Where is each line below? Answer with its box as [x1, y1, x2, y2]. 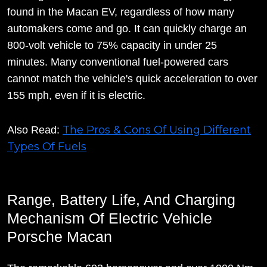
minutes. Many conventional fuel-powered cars [7, 56, 228, 69]
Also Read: [7, 124, 63, 136]
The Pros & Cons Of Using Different [63, 123, 251, 137]
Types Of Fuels [7, 140, 86, 154]
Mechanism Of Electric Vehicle [7, 210, 212, 227]
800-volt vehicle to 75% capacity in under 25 [7, 39, 217, 52]
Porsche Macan [7, 228, 112, 246]
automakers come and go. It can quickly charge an [7, 23, 247, 35]
